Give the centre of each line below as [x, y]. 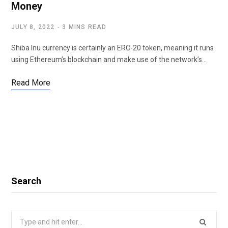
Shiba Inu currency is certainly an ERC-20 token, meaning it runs [112, 48]
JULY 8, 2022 [33, 27]
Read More [31, 83]
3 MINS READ [84, 27]
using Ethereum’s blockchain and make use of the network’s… [109, 60]
